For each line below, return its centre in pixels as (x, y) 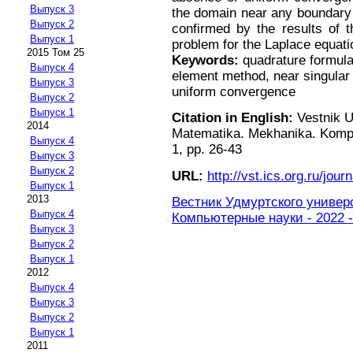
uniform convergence (234, 91)
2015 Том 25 (56, 53)
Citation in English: (232, 118)
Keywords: (205, 60)
